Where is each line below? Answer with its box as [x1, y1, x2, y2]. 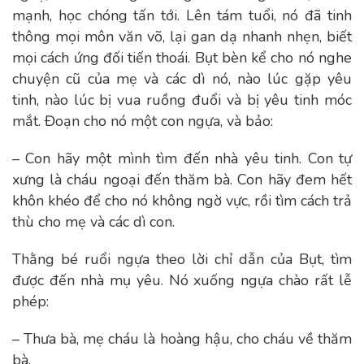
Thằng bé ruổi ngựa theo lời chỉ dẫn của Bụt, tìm [12, 249, 352, 269]
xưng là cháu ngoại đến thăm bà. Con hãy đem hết [12, 170, 352, 189]
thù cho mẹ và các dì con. [12, 212, 175, 232]
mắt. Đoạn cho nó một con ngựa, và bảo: [12, 111, 273, 131]
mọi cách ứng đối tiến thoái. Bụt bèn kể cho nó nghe [12, 48, 352, 67]
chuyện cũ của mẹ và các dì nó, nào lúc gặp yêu [12, 69, 352, 89]
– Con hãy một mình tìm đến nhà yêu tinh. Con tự [12, 149, 352, 168]
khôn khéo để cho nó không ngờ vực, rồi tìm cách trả [12, 191, 352, 210]
